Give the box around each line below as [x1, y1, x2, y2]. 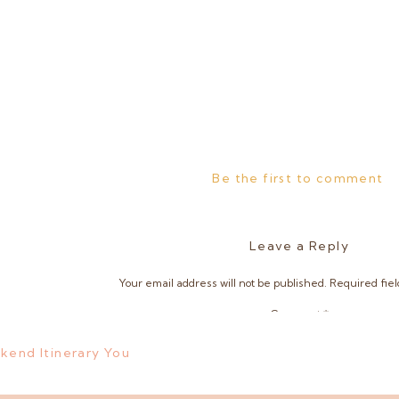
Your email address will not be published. [118, 276, 327, 289]
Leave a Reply [248, 238, 350, 254]
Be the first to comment [212, 170, 384, 186]
